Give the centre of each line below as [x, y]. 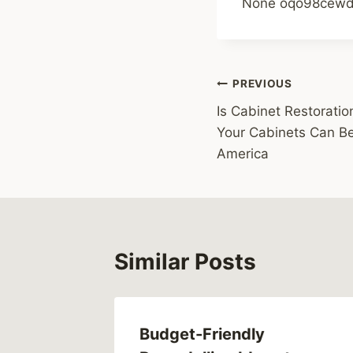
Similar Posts [185, 261]
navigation [272, 122]
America [243, 153]
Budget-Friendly [202, 334]
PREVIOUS [262, 84]
